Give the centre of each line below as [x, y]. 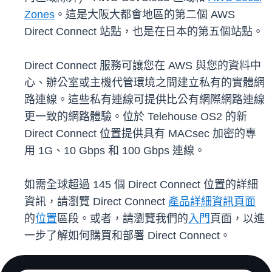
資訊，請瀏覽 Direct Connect [96, 202]
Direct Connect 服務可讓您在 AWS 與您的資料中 [143, 66]
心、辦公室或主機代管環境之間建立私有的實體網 [144, 83]
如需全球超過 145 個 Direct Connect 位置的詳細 [141, 185]
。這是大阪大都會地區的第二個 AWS [145, 15]
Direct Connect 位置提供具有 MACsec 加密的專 [140, 134]
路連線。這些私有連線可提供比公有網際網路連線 [144, 100]
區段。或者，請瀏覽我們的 [123, 219]
